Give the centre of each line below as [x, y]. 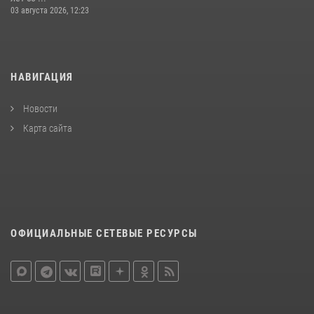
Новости [39, 109]
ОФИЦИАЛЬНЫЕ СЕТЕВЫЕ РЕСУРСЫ [104, 234]
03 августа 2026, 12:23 [50, 11]
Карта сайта [47, 129]
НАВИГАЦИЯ [42, 77]
